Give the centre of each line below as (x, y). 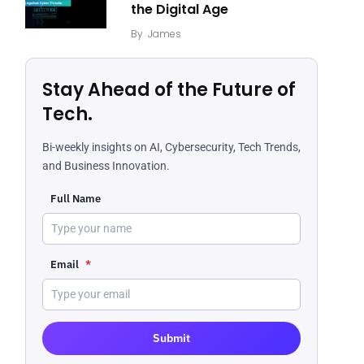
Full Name (76, 199)
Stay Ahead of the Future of (169, 90)
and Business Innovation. (106, 166)
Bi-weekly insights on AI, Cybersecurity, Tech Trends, (171, 147)
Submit (171, 338)
